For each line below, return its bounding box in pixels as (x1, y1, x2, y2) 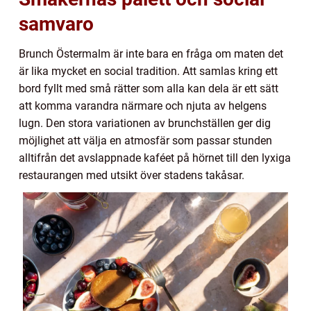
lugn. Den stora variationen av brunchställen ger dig (19, 116, 271, 130)
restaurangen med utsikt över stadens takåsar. (19, 168, 244, 182)
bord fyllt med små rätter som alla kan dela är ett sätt (19, 81, 278, 95)
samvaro (19, 12, 94, 35)
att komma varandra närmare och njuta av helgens (19, 99, 267, 112)
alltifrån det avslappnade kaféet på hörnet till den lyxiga (19, 151, 291, 165)
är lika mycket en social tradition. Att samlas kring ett (19, 64, 278, 78)
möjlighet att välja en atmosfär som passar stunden (19, 133, 272, 147)
